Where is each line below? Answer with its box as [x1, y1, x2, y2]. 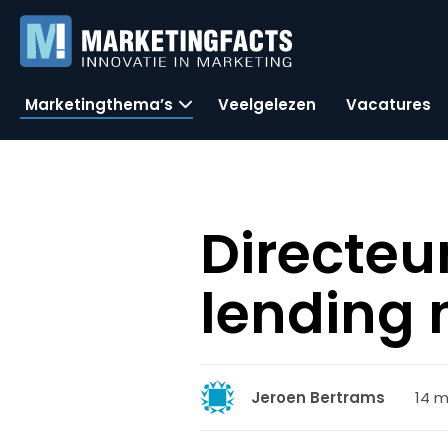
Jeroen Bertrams [251, 387, 386, 408]
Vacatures [346, 93, 431, 115]
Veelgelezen [218, 93, 316, 115]
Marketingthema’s [25, 93, 173, 115]
